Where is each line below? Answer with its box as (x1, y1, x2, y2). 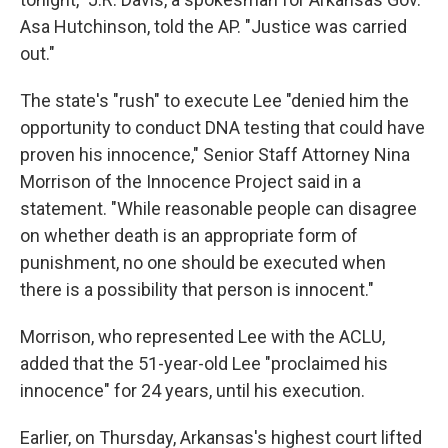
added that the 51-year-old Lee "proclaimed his (20, 353, 388, 374)
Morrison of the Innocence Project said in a (20, 171, 361, 192)
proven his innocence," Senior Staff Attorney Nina (20, 144, 410, 165)
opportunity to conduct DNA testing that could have (20, 117, 425, 138)
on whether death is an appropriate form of (20, 225, 358, 246)
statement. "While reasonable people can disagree (20, 198, 417, 219)
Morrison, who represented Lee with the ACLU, (20, 326, 385, 347)
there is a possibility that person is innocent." (20, 279, 374, 300)
